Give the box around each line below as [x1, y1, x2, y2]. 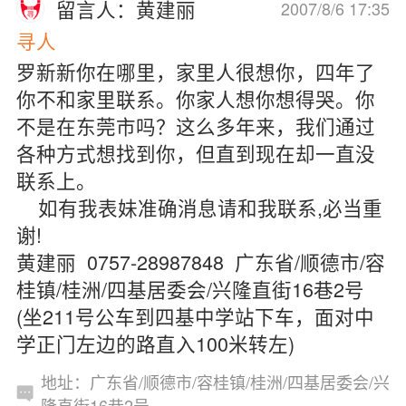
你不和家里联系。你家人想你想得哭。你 [15, 83, 375, 112]
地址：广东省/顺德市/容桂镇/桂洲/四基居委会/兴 [40, 370, 390, 394]
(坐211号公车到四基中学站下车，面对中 [15, 301, 374, 330]
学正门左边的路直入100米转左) [15, 328, 295, 357]
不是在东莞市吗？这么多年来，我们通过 [15, 111, 375, 140]
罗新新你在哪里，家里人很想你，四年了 [15, 56, 375, 85]
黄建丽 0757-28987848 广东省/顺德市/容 [15, 246, 385, 275]
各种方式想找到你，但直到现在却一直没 [15, 138, 375, 167]
